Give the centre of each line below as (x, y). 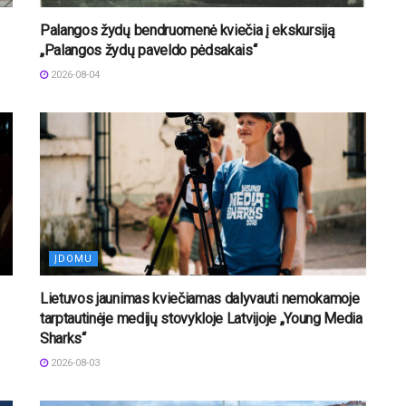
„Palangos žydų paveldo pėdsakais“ (149, 50)
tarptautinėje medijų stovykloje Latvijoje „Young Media (201, 318)
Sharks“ (63, 338)
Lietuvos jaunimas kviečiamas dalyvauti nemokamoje (200, 298)
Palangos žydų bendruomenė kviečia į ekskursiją (188, 30)
